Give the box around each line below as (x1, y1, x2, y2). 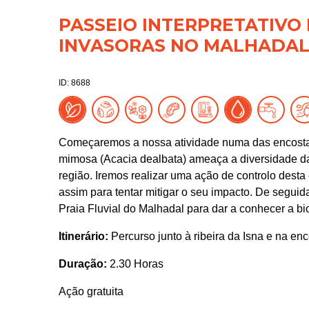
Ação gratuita (58, 286, 123, 298)
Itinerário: (58, 230, 108, 243)
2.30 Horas (106, 258, 163, 270)
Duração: (58, 258, 107, 270)
